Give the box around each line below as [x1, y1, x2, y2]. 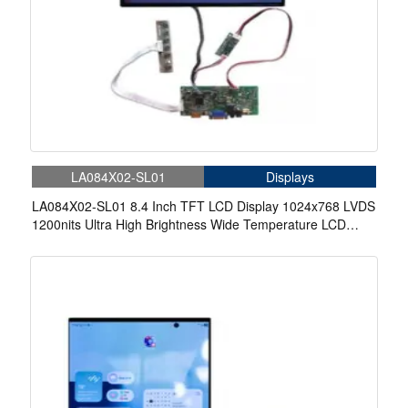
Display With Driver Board [32, 233, 179, 252]
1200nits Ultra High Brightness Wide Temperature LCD [32, 215, 346, 234]
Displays [266, 168, 314, 187]
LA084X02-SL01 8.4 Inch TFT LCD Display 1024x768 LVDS [32, 197, 375, 216]
